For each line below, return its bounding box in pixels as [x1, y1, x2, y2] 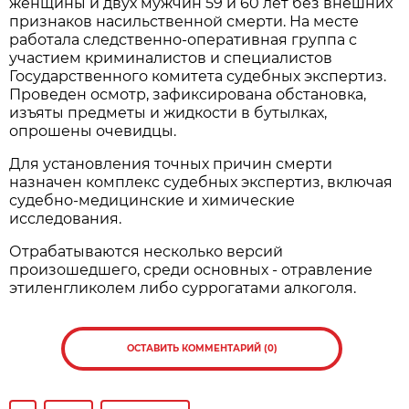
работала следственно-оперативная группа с [9, 30, 358, 48]
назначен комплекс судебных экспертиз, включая [9, 173, 393, 191]
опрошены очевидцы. [9, 121, 177, 140]
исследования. [9, 209, 126, 227]
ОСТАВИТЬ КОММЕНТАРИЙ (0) [126, 341, 278, 354]
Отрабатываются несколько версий [9, 242, 284, 260]
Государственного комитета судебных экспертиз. [9, 67, 387, 85]
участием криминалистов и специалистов [9, 48, 333, 67]
